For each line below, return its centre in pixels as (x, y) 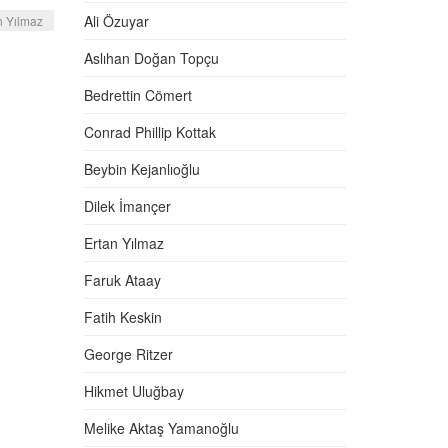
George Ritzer (128, 354)
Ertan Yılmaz (123, 243)
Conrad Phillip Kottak (149, 132)
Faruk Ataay (122, 280)
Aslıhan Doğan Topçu (151, 58)
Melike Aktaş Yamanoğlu (161, 428)
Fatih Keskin (122, 317)
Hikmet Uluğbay (133, 391)
